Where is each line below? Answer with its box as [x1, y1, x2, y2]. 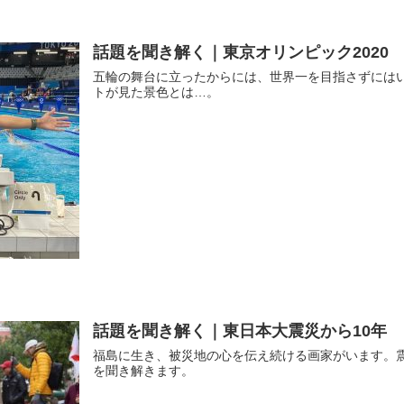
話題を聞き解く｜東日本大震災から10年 [92, 322, 387, 341]
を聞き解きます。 [92, 364, 194, 379]
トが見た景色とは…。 [92, 85, 219, 99]
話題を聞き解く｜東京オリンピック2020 [92, 42, 389, 61]
